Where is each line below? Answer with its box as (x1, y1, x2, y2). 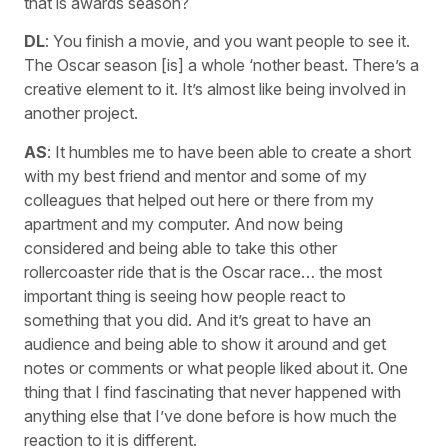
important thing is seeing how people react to (24, 285, 346, 306)
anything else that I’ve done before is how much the (24, 405, 397, 426)
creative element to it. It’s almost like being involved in (24, 79, 406, 100)
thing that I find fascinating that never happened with (24, 381, 401, 402)
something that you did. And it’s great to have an (24, 309, 371, 330)
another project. (24, 103, 138, 124)
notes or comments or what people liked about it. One (24, 357, 408, 378)
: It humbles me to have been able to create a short (47, 141, 411, 162)
